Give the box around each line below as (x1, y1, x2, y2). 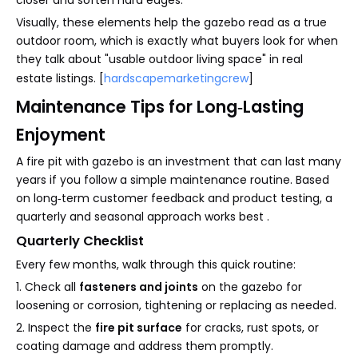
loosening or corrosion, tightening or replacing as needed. (16, 297, 336, 314)
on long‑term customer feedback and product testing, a (16, 190, 332, 207)
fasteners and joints (79, 279, 198, 296)
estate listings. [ (16, 70, 104, 87)
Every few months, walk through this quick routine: (16, 257, 296, 273)
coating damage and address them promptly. (16, 338, 273, 355)
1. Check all (16, 279, 79, 296)
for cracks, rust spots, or (182, 320, 319, 336)
